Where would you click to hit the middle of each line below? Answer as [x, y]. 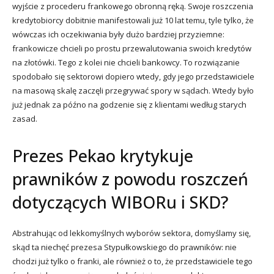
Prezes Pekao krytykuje [103, 155]
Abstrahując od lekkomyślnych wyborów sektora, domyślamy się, [131, 233]
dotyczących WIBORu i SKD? [120, 202]
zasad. [25, 118]
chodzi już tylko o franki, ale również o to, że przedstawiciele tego [132, 261]
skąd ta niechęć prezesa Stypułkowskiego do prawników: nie [124, 247]
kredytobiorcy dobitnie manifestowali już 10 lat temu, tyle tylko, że [133, 20]
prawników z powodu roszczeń [130, 179]
